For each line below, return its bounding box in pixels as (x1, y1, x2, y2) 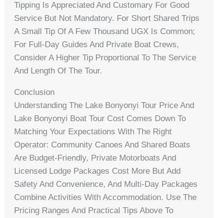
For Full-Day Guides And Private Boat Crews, (14, 39, 180, 49)
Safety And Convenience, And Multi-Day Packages (14, 179, 198, 189)
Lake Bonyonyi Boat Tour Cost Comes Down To (14, 113, 186, 123)
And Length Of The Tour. (14, 66, 103, 75)
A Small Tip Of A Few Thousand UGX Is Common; (14, 26, 196, 36)
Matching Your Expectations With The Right (14, 127, 172, 136)
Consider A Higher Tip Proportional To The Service (14, 53, 197, 62)
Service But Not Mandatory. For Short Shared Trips (14, 13, 200, 23)
